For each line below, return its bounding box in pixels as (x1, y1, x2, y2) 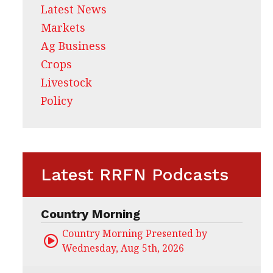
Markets (40, 20, 85, 35)
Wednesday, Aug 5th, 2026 (62, 241, 184, 255)
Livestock (40, 75, 92, 90)
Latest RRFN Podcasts (40, 165, 229, 185)
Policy (40, 93, 73, 108)
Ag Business (40, 38, 106, 54)
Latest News (40, 2, 107, 17)
